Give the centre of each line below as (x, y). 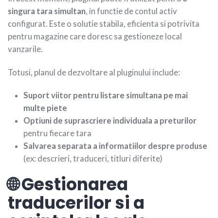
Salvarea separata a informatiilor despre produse (115, 146)
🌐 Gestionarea (68, 185)
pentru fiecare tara (57, 133)
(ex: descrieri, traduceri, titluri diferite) (93, 158)
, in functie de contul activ (131, 11)
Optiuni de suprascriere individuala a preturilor (110, 120)
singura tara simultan (47, 11)
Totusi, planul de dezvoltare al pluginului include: (94, 72)
